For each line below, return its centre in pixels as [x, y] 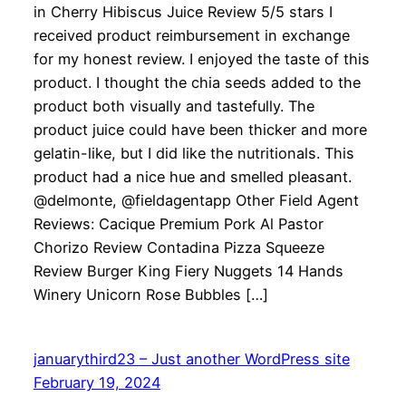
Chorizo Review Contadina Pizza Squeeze [179, 248]
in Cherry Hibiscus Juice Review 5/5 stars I [183, 12]
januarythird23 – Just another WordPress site [191, 359]
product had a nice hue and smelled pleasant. [192, 177]
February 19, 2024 [97, 383]
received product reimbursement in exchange [191, 36]
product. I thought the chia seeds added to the [197, 83]
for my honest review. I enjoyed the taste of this [201, 59]
